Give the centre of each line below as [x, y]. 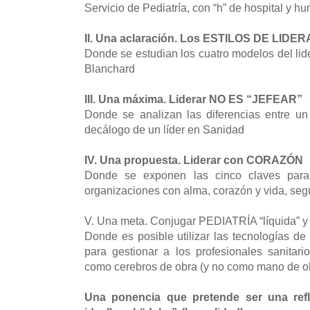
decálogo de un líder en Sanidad [166, 129]
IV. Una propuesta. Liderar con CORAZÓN [195, 159]
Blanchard [111, 68]
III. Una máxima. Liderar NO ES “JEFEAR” [193, 99]
